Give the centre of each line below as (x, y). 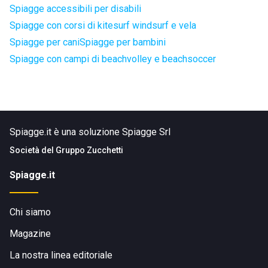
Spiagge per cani (45, 42)
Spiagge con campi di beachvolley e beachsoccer (113, 59)
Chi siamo (30, 212)
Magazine (30, 234)
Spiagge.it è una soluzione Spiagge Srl (90, 132)
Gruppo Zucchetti (89, 150)
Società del (33, 150)
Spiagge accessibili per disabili (75, 9)
